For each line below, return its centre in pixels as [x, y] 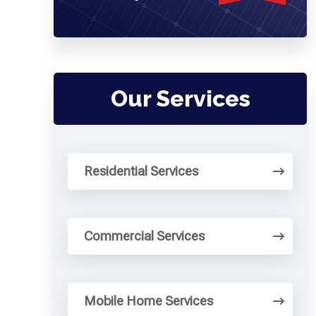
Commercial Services [145, 236]
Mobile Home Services [149, 301]
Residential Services [141, 171]
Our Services [180, 98]
